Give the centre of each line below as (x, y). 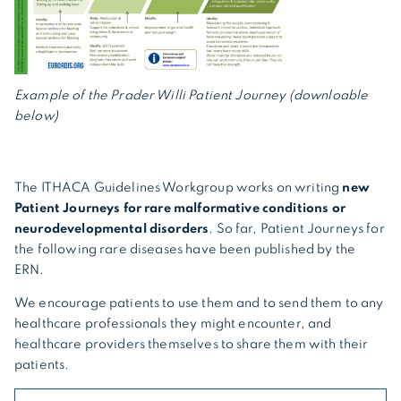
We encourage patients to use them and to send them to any (199, 303)
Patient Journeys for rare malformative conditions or (180, 208)
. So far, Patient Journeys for (297, 229)
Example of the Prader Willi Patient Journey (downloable (192, 95)
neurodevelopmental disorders (112, 229)
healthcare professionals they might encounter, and (173, 324)
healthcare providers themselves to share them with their (192, 344)
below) (36, 116)
